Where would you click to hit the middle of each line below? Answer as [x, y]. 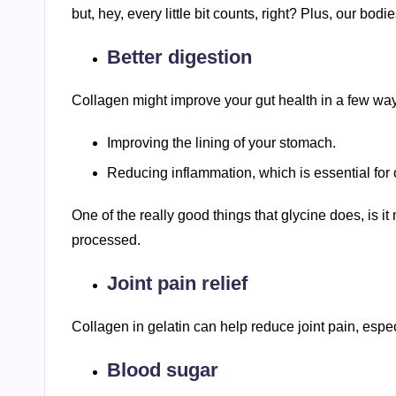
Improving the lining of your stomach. [221, 142]
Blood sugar [163, 370]
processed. [106, 240]
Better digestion [179, 57]
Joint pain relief [177, 284]
